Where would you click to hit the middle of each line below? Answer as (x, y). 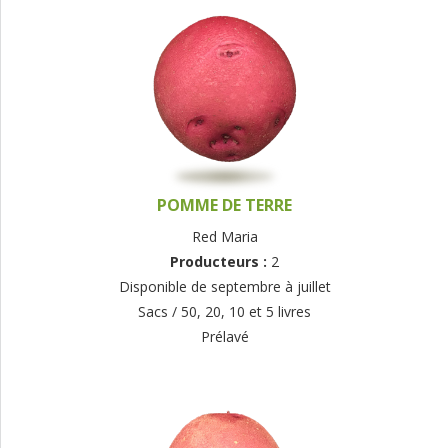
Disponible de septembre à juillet (224, 287)
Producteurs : (220, 262)
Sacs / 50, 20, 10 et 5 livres (224, 312)
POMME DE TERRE (224, 205)
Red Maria (224, 237)
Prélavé (224, 337)
